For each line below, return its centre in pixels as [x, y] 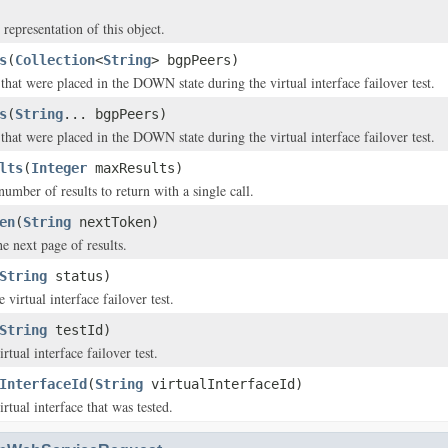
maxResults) [135, 168]
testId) [79, 330]
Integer [59, 168]
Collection [55, 60]
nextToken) [115, 222]
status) [79, 276]
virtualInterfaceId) [223, 384]
